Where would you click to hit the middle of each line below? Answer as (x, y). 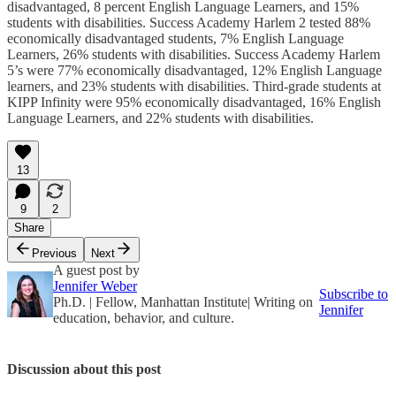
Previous (54, 254)
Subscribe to (354, 294)
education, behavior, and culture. (144, 318)
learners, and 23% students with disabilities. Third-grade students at (194, 87)
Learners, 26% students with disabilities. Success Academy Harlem (194, 55)
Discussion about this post (84, 369)
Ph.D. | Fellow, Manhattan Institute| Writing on (183, 302)
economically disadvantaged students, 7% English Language (175, 39)
